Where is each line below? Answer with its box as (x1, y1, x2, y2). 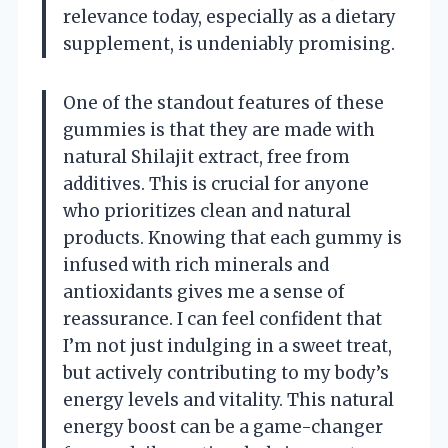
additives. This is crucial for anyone (63, 172, 369, 195)
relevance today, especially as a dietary (63, 5, 396, 28)
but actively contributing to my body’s (63, 361, 389, 384)
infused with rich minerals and (63, 253, 329, 276)
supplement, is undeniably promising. (63, 32, 395, 55)
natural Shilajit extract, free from (63, 145, 350, 168)
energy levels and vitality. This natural (63, 388, 394, 411)
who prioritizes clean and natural (63, 199, 351, 222)
